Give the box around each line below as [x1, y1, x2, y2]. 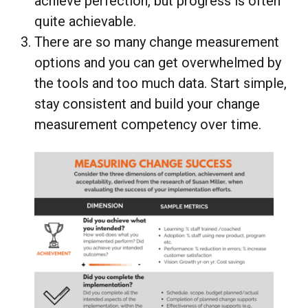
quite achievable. [34, 13, 136, 30]
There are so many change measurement [34, 34, 279, 51]
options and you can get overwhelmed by [34, 54, 281, 71]
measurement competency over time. [34, 116, 261, 133]
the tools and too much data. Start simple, [34, 75, 287, 92]
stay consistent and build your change [34, 96, 260, 113]
